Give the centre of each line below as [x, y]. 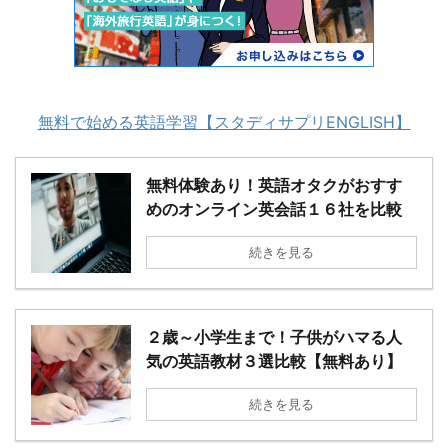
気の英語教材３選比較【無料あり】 [274, 360]
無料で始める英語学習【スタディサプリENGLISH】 [224, 121]
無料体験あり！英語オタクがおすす [274, 184]
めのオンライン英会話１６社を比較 [274, 208]
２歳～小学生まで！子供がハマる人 [274, 336]
